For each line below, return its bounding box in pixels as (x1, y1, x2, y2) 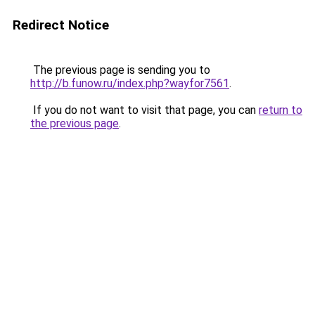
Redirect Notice (13, 17, 109, 33)
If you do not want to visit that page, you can (30, 103, 259, 117)
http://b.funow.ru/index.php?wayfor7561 (30, 77, 229, 90)
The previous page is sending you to (30, 63, 210, 77)
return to (259, 103, 302, 117)
